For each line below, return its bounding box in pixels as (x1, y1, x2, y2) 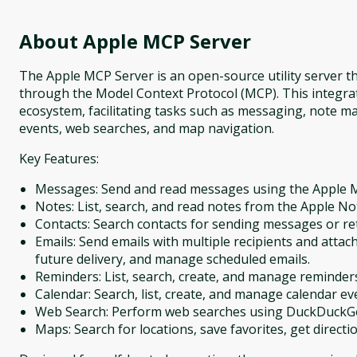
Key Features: (19, 150, 99, 167)
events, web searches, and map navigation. (19, 120, 274, 137)
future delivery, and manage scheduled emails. (35, 250, 310, 268)
